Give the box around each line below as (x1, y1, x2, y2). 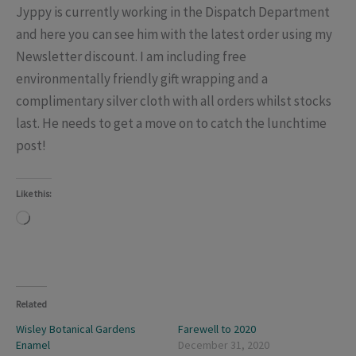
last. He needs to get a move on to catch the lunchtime (16, 114, 327, 132)
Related (16, 298, 47, 311)
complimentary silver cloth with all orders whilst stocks (16, 91, 331, 110)
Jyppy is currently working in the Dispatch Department (16, 2, 330, 21)
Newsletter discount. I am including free (16, 47, 246, 65)
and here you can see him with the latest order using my (16, 25, 332, 43)
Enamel (16, 338, 50, 353)
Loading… (29, 210, 87, 228)
